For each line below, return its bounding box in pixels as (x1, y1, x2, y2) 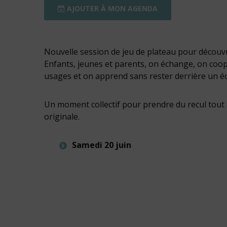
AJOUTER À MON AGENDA (67, 4, 158, 13)
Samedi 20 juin (72, 139, 131, 150)
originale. (44, 111, 80, 122)
